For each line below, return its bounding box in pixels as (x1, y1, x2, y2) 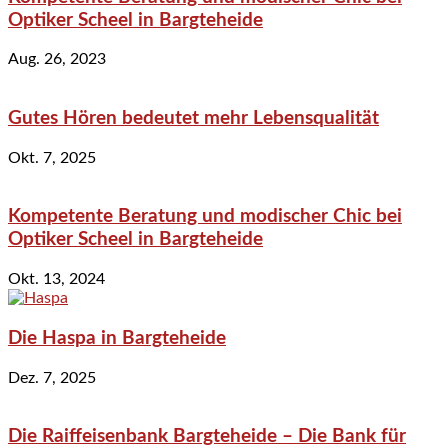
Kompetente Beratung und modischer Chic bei (8, 207, 402, 227)
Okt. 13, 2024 (8, 271, 105, 288)
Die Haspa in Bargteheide (8, 328, 226, 348)
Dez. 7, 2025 (8, 369, 96, 386)
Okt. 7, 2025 (8, 149, 96, 166)
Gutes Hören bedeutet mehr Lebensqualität (8, 108, 379, 128)
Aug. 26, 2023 (8, 51, 106, 68)
